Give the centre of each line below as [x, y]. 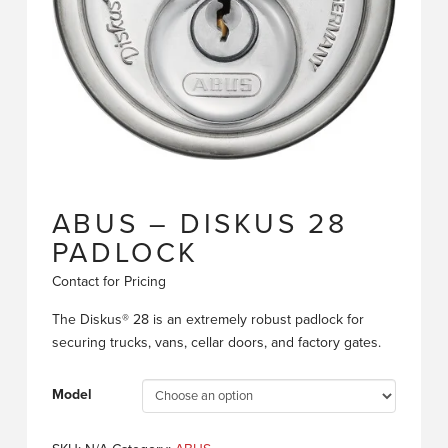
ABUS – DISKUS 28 [199, 224]
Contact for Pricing [108, 282]
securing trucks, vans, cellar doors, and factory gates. [216, 342]
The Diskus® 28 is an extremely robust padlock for [207, 319]
